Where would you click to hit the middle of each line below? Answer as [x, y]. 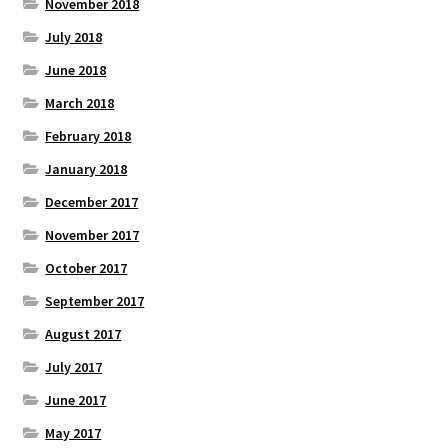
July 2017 [74, 366]
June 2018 [76, 69]
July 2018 [74, 36]
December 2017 [92, 201]
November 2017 [92, 234]
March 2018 [80, 102]
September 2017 [95, 300]
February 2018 [88, 135]
